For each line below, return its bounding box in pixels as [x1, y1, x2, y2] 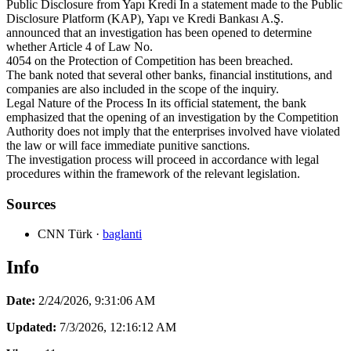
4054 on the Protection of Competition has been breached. [6, 53, 293, 67]
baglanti [103, 227, 142, 241]
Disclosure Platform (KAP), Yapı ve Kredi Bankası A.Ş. [6, 11, 284, 25]
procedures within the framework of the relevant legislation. [6, 166, 300, 180]
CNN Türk [38, 227, 92, 241]
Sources [6, 195, 56, 212]
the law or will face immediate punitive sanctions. [6, 138, 250, 152]
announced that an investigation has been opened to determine [6, 25, 312, 39]
